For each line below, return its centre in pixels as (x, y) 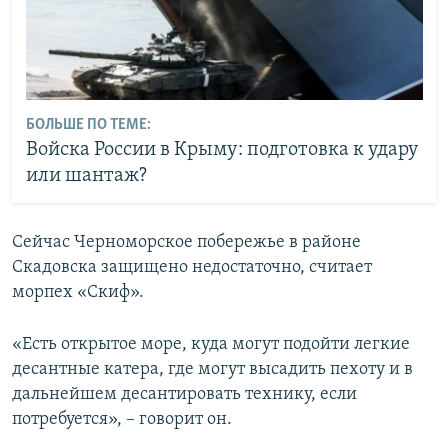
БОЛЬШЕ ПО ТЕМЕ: (88, 125)
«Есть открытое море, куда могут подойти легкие (211, 344)
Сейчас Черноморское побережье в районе (186, 242)
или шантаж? (86, 176)
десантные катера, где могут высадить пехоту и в (212, 369)
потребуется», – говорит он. (122, 419)
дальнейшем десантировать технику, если (184, 394)
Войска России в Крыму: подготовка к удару (222, 150)
